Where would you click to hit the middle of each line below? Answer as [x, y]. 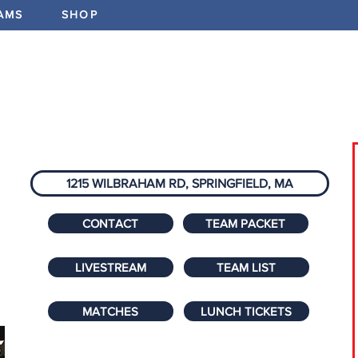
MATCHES [111, 311]
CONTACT [111, 223]
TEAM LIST [247, 267]
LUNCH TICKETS [247, 311]
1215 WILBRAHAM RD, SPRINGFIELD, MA [179, 183]
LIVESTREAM [110, 267]
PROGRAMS [255, 104]
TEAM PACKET [246, 223]
